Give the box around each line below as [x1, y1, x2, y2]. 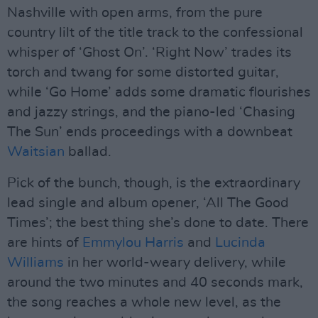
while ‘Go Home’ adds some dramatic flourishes [7, 85, 311, 99]
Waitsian [7, 145, 65, 159]
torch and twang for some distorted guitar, [7, 65, 279, 79]
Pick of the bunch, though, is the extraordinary [7, 176, 300, 190]
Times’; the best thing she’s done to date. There [7, 216, 309, 230]
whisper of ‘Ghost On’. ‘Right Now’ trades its [7, 45, 292, 60]
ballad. [65, 145, 111, 159]
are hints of [7, 236, 82, 250]
